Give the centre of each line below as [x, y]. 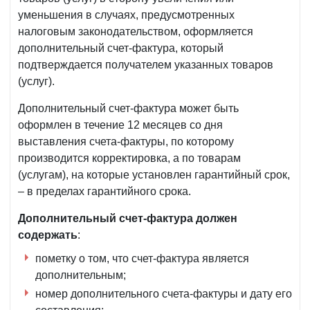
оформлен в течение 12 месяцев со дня [120, 125]
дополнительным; [81, 275]
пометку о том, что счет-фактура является [142, 259]
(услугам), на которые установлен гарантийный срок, [154, 175]
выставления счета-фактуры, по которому [126, 142]
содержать [48, 235]
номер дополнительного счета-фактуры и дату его [164, 294]
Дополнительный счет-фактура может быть [128, 109]
